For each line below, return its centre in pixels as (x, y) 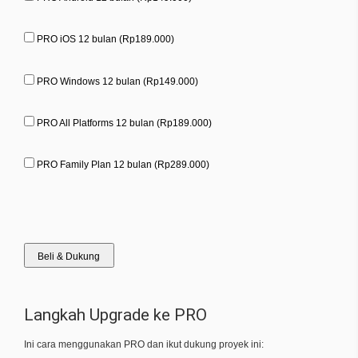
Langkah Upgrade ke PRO (115, 314)
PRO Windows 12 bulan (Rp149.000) (117, 81)
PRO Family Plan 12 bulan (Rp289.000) (123, 165)
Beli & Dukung (69, 257)
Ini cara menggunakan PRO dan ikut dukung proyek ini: (144, 345)
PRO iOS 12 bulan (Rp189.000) (105, 40)
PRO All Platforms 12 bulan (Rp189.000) (124, 123)
